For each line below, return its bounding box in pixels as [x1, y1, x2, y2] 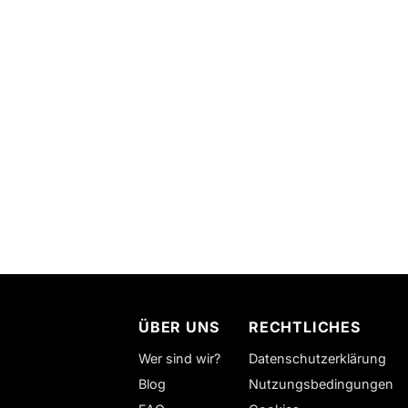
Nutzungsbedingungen [249, 376, 393, 393]
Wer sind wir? [138, 351, 220, 367]
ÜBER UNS [138, 317, 219, 336]
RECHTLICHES [249, 317, 361, 336]
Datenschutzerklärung [249, 351, 386, 367]
